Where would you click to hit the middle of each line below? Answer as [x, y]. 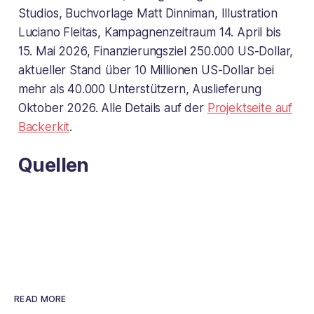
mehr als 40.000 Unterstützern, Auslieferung [139, 89]
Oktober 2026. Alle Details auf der [112, 108]
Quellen [53, 165]
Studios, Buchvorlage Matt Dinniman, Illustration [148, 14]
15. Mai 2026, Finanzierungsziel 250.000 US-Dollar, [156, 52]
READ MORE [40, 299]
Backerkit [44, 127]
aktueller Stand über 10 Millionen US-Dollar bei [146, 70]
